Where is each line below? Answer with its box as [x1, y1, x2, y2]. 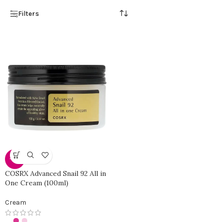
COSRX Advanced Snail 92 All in [5, 168, 106, 178]
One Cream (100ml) [5, 178, 68, 187]
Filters [18, 9, 39, 18]
